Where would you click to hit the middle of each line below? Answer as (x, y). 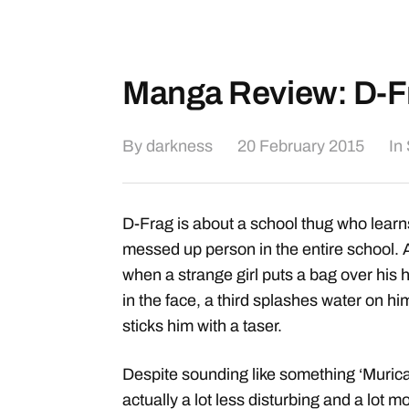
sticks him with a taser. (202, 326)
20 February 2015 (301, 146)
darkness (179, 146)
